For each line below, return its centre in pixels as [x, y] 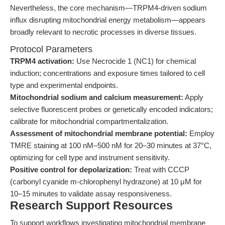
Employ [201, 133]
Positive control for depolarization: [71, 170]
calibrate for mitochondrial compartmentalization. [89, 121]
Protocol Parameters [51, 49]
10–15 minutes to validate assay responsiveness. [91, 194]
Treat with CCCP [161, 170]
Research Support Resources [91, 206]
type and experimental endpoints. [64, 85]
